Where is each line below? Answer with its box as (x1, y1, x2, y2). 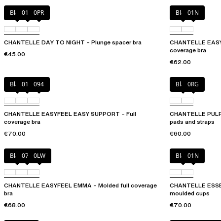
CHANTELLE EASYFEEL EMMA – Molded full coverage (4, 181, 157, 190)
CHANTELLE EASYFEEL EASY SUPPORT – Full (4, 110, 136, 118)
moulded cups (170, 189, 210, 198)
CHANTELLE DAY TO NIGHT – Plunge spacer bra (4, 38, 142, 47)
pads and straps (170, 117, 215, 126)
